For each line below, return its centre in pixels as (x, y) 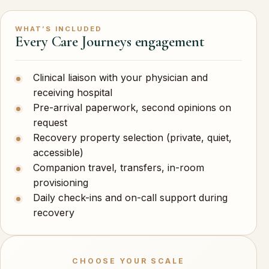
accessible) (58, 153)
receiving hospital (72, 93)
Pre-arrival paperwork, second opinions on (132, 108)
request (50, 123)
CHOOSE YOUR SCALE (128, 261)
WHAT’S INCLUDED (59, 29)
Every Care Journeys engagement (110, 42)
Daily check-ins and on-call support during (130, 198)
